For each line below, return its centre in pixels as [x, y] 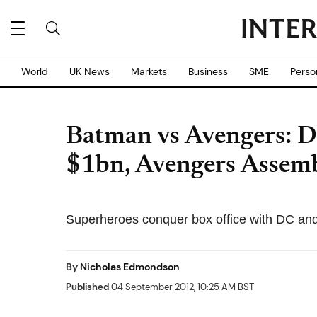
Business [208, 71]
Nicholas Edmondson [130, 267]
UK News [90, 71]
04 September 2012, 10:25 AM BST [181, 287]
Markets [149, 71]
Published [87, 287]
